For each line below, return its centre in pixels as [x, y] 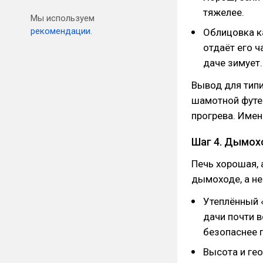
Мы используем [63, 18]
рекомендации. [61, 31]
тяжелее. [224, 12]
